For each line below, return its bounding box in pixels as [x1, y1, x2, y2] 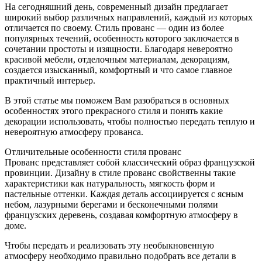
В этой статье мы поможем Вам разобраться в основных [5, 95, 229, 105]
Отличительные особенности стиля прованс [5, 146, 181, 157]
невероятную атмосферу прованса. [5, 126, 143, 137]
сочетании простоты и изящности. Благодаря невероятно [5, 43, 233, 54]
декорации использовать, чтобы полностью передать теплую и [5, 116, 255, 126]
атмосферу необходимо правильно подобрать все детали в [5, 250, 236, 261]
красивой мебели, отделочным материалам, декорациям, [5, 54, 230, 64]
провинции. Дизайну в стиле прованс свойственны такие [5, 167, 236, 178]
